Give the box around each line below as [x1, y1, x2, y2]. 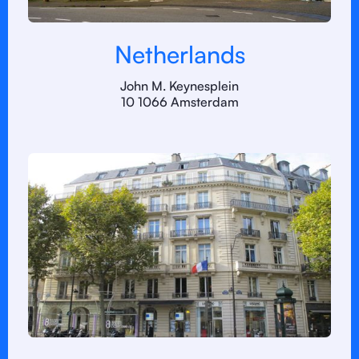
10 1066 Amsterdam [120, 94, 239, 110]
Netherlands [114, 39, 245, 69]
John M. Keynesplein [120, 78, 239, 94]
